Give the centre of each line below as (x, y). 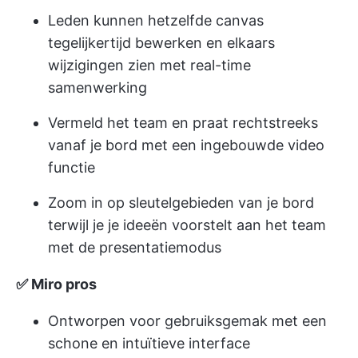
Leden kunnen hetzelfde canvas (156, 20)
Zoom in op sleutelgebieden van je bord (181, 202)
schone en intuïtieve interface (149, 343)
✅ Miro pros (56, 284)
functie (72, 167)
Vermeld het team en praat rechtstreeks (183, 122)
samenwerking (97, 87)
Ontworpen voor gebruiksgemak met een (187, 320)
